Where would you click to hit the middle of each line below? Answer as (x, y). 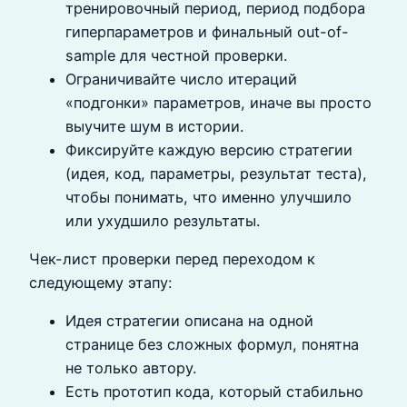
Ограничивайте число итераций (181, 79)
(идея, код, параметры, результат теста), (216, 173)
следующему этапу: (100, 282)
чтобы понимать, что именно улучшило (208, 197)
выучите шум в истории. (154, 126)
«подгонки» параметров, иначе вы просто (218, 102)
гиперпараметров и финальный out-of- (207, 31)
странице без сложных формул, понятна (212, 345)
